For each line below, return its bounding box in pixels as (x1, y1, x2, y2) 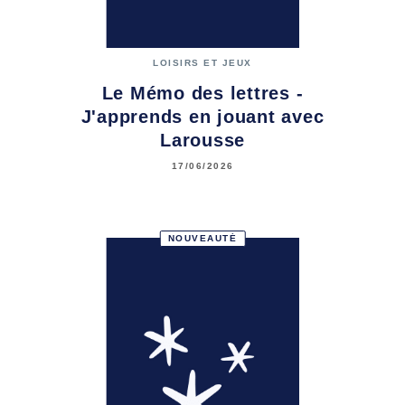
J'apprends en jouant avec (80, 107, 325, 127)
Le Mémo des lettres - (101, 83, 304, 104)
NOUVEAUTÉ (167, 232, 238, 243)
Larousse (160, 130, 245, 151)
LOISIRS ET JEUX (153, 58, 252, 69)
